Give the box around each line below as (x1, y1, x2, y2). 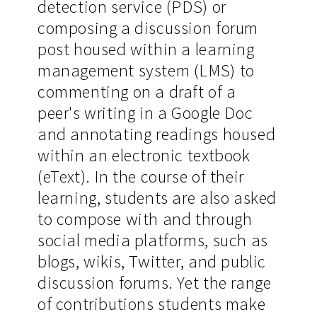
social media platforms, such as (37, 229, 268, 251)
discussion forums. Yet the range (37, 271, 272, 294)
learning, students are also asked (37, 186, 277, 209)
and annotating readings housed (37, 122, 276, 145)
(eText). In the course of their (37, 165, 244, 188)
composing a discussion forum (37, 16, 258, 39)
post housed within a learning (37, 38, 255, 60)
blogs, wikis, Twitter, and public (37, 250, 266, 272)
